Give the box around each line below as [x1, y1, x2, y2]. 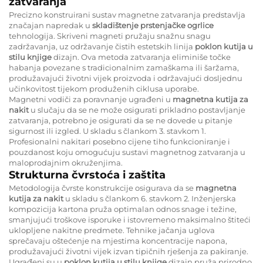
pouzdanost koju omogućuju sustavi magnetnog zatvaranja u [9, 147, 245, 157]
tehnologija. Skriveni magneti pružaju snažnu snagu [9, 31, 211, 41]
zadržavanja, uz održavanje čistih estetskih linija [9, 41, 195, 51]
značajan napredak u [9, 20, 92, 30]
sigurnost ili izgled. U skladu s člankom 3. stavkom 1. [9, 126, 206, 136]
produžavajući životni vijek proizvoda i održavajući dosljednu [9, 73, 242, 83]
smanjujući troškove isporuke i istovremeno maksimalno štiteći [9, 214, 251, 224]
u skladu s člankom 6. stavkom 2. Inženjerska [65, 193, 236, 203]
